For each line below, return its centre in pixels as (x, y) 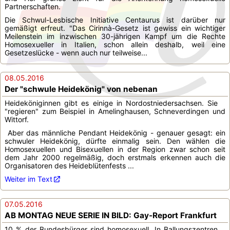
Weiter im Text (28, 179)
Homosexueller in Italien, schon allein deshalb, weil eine (115, 44)
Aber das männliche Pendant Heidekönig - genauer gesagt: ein (115, 133)
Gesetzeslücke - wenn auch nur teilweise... (76, 53)
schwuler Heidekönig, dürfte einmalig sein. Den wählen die (115, 141)
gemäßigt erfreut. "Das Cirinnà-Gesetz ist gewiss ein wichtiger (115, 28)
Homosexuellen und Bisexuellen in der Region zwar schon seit (115, 149)
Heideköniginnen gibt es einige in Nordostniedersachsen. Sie (111, 103)
